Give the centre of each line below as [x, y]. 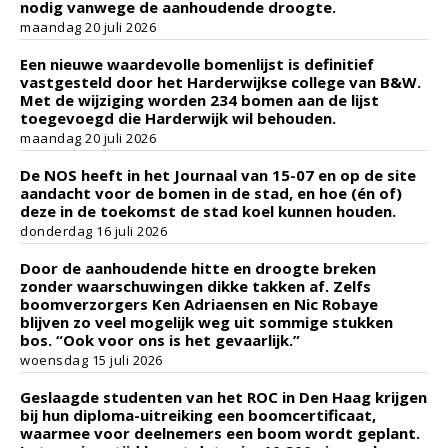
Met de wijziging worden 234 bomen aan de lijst [199, 100]
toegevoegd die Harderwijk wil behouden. [178, 118]
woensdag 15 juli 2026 [91, 360]
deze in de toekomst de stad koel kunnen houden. [208, 211]
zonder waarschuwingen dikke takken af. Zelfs [195, 286]
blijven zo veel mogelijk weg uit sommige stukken [206, 322]
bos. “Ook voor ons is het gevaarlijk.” [160, 340]
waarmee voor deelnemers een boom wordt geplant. [220, 433]
